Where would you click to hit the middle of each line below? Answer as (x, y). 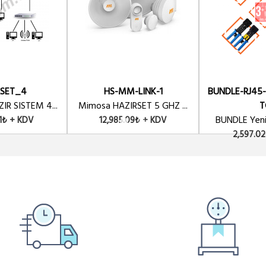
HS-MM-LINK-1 (133, 92)
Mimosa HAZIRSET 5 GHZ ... (133, 106)
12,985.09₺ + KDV (133, 121)
